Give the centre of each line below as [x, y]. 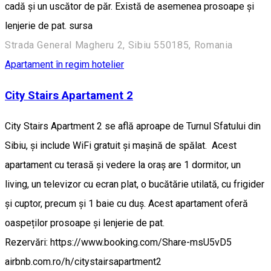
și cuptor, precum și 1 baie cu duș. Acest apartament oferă [126, 203]
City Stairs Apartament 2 [69, 96]
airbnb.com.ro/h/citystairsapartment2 [83, 261]
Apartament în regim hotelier [64, 65]
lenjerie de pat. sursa [49, 26]
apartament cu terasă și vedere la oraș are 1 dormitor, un [123, 165]
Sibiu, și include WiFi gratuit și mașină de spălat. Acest [121, 145]
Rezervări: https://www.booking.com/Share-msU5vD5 [118, 242]
